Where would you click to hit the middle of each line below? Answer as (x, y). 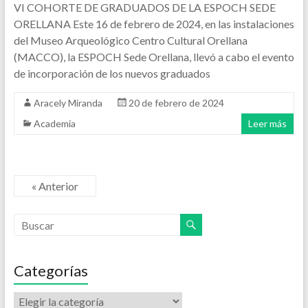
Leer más (268, 123)
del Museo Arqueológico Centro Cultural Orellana (130, 40)
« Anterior (55, 186)
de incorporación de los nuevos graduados (112, 73)
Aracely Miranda (68, 103)
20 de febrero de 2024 (176, 103)
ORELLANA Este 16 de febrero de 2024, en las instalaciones (154, 24)
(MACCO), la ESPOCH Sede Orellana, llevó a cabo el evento (154, 57)
